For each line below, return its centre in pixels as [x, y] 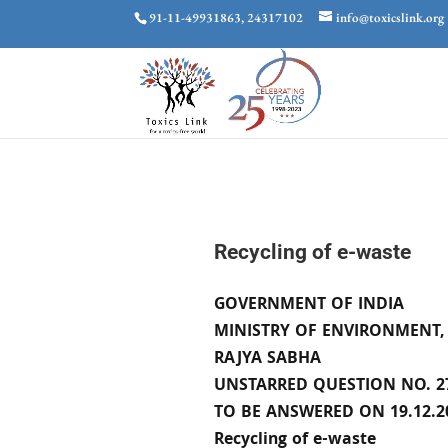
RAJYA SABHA [268, 360]
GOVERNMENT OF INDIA [309, 306]
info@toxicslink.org [390, 17]
